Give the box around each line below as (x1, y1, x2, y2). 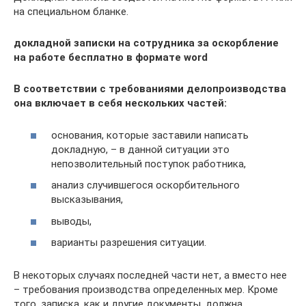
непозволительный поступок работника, (51, 157, 246, 170)
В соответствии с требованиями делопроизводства (14, 83, 286, 95)
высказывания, (51, 193, 123, 206)
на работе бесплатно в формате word (14, 51, 208, 64)
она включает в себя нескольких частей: (14, 97, 227, 109)
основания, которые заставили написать (51, 128, 249, 141)
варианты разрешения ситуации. (51, 236, 206, 249)
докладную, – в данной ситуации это (51, 143, 229, 156)
